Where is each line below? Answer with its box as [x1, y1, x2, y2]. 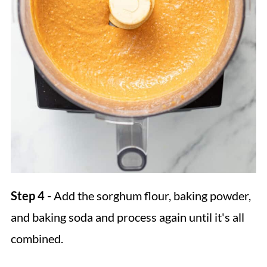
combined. [10, 231, 63, 246]
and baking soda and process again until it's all [10, 209, 244, 224]
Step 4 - [10, 188, 51, 203]
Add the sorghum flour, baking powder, [51, 188, 251, 203]
